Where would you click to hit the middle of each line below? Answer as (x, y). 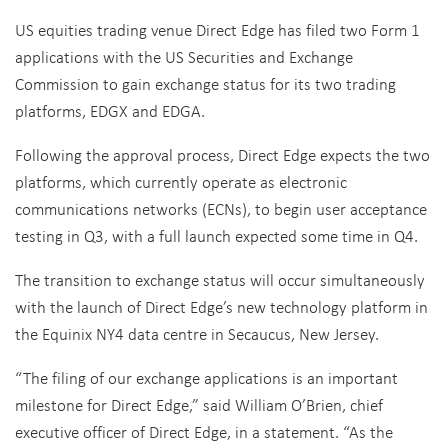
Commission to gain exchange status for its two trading (205, 83)
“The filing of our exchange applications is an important (206, 377)
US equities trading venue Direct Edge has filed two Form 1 (217, 29)
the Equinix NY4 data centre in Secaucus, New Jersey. (197, 333)
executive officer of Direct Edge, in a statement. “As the (204, 431)
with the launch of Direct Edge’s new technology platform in (221, 306)
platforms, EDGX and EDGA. (110, 110)
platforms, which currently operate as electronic (181, 181)
